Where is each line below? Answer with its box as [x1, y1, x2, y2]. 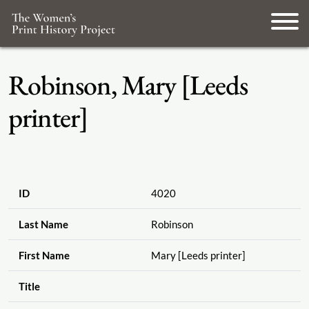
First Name [18, 249, 70, 262]
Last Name [18, 218, 68, 231]
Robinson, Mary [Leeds [8, 67, 248, 103]
